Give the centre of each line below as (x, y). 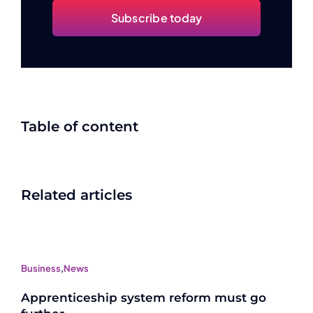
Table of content (80, 127)
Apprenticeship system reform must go (144, 298)
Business (41, 269)
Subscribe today (156, 18)
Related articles (77, 195)
